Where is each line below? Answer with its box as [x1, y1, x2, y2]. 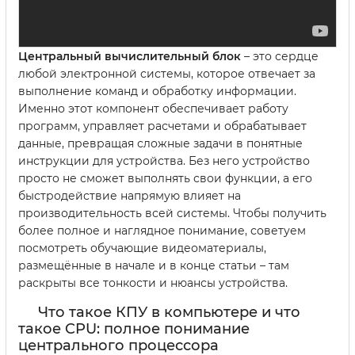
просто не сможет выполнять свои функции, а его [18, 171, 312, 186]
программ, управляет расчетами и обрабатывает [18, 119, 307, 134]
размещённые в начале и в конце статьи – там [18, 258, 289, 273]
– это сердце [241, 49, 319, 64]
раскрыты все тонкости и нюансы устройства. [18, 276, 288, 291]
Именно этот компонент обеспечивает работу [18, 101, 288, 116]
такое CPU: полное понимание [18, 320, 250, 338]
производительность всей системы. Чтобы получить [18, 206, 326, 221]
